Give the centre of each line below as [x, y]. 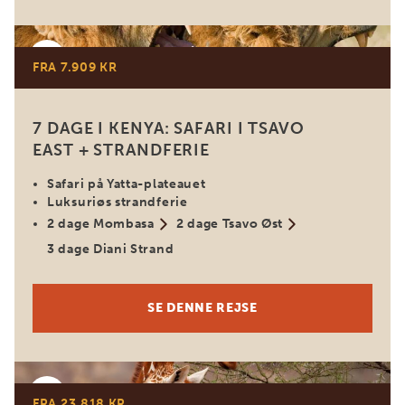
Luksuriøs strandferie [118, 202]
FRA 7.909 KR [75, 67]
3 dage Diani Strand [111, 249]
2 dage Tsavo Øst [230, 224]
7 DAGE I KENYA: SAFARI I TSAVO [169, 128]
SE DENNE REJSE [202, 308]
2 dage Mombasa [101, 224]
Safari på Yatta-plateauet [127, 184]
